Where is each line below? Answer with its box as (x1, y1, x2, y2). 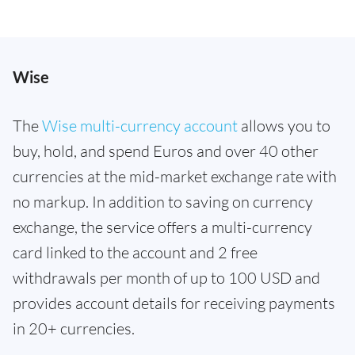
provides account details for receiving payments (13, 292, 335, 313)
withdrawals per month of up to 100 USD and (13, 267, 320, 288)
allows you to (238, 115, 330, 136)
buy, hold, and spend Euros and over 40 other (13, 140, 319, 161)
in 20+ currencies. (13, 318, 135, 338)
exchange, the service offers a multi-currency (13, 216, 312, 237)
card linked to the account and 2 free (13, 242, 258, 262)
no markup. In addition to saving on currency (13, 191, 313, 212)
